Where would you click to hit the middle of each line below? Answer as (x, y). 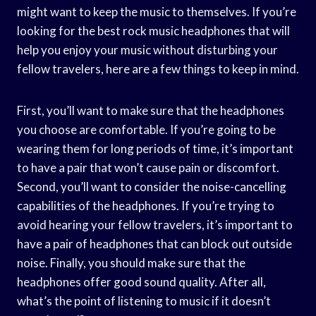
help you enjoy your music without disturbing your (147, 49)
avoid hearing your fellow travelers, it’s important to (155, 224)
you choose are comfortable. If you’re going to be (146, 129)
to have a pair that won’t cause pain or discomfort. (148, 167)
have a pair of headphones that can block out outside (154, 243)
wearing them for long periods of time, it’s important (155, 148)
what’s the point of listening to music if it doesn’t (144, 300)
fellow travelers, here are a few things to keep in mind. (158, 68)
